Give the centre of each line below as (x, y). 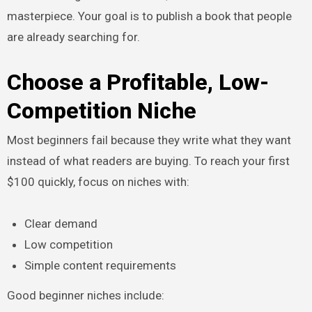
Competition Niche (101, 110)
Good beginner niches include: (85, 296)
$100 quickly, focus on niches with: (98, 182)
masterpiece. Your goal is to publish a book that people (149, 16)
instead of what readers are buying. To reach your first (148, 161)
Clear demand (61, 224)
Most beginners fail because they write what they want (149, 140)
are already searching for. (73, 37)
